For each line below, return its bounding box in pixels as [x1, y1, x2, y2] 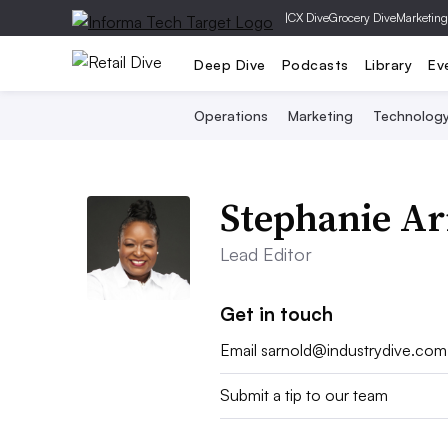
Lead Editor [220, 243, 313, 265]
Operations [193, 107, 268, 124]
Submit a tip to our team [220, 385, 389, 406]
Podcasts [281, 55, 349, 73]
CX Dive [288, 10, 329, 25]
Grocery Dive [329, 10, 396, 25]
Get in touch [220, 302, 334, 325]
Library [364, 55, 412, 73]
